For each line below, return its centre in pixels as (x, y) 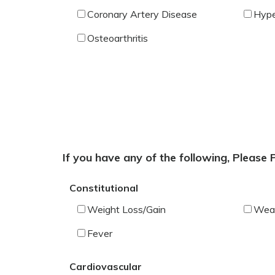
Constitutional (104, 188)
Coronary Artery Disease (142, 14)
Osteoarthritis (117, 38)
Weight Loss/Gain (126, 209)
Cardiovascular (106, 266)
